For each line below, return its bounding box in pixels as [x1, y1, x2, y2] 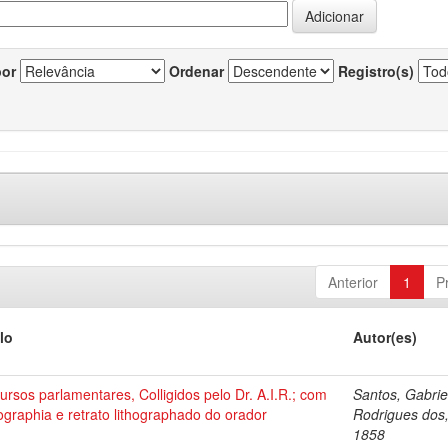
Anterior [327, 272, 378, 292]
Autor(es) [353, 327, 418, 347]
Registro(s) [338, 61, 414, 81]
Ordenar [169, 61, 224, 81]
